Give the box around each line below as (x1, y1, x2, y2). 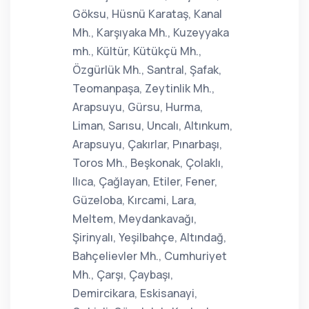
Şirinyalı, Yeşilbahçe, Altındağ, (72, 230, 226, 245)
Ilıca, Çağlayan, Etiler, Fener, (72, 174, 217, 189)
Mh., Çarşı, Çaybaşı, (72, 267, 173, 282)
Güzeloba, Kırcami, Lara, (72, 192, 197, 208)
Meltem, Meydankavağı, (72, 211, 197, 226)
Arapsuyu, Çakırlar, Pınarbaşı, (72, 137, 222, 152)
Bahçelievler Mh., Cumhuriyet (72, 248, 227, 263)
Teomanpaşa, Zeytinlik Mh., (72, 81, 215, 96)
